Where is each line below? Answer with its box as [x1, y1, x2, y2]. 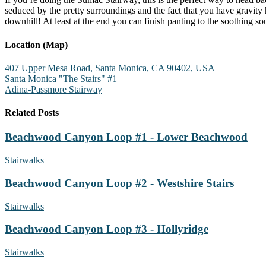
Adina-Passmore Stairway [5, 84, 102, 94]
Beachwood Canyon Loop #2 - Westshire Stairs [5, 176, 234, 189]
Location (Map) [5, 39, 68, 50]
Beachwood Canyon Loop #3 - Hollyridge [5, 223, 208, 236]
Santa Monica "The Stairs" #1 [5, 73, 117, 84]
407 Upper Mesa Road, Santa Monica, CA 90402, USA [5, 62, 215, 73]
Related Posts [5, 107, 59, 118]
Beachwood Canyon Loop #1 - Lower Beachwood [5, 131, 248, 144]
